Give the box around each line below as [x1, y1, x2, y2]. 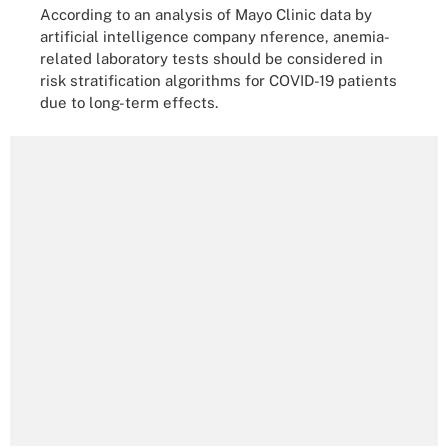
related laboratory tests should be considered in [40, 49, 383, 67]
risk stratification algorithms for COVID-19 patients [40, 71, 397, 89]
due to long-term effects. [40, 93, 218, 111]
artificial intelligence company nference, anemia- [40, 27, 390, 45]
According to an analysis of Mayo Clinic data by [40, 5, 372, 23]
